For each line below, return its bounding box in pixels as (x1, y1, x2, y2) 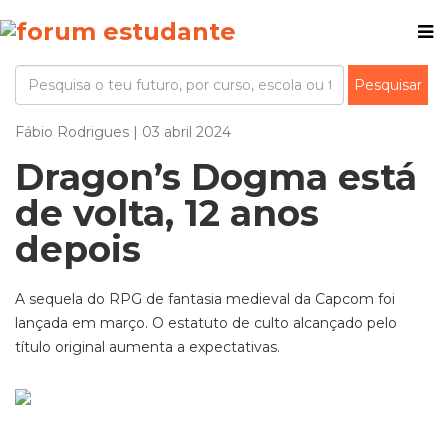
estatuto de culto (168, 314, 293, 332)
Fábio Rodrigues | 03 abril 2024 (15, 123, 231, 141)
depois (15, 227, 141, 271)
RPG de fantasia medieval (105, 290, 294, 308)
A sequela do (15, 290, 105, 308)
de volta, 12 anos (15, 191, 319, 235)
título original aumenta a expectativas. (15, 338, 284, 356)
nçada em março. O (26, 314, 168, 332)
